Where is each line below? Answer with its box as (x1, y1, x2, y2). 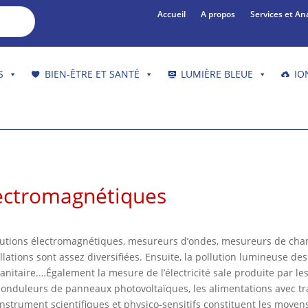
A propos (201, 8, 236, 20)
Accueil (157, 8, 186, 20)
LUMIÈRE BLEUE (180, 67, 253, 80)
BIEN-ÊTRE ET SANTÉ (44, 67, 140, 80)
